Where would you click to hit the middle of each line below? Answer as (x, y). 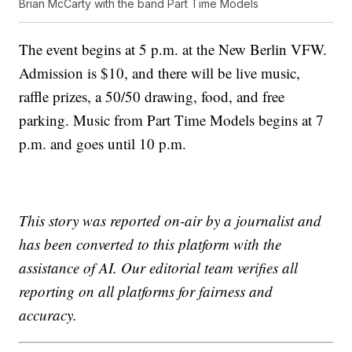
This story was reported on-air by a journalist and (170, 220)
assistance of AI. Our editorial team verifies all (159, 267)
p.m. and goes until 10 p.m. (103, 143)
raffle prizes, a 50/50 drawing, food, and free (152, 96)
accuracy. (48, 314)
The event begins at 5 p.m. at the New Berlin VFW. (173, 49)
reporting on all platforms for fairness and (146, 291)
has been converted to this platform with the (150, 244)
